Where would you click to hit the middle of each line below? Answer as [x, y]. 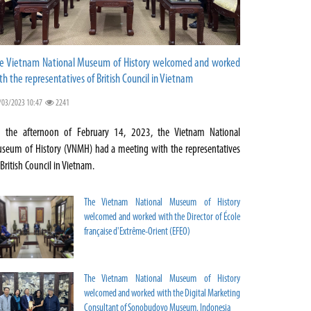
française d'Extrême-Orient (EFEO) [137, 233]
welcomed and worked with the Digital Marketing [162, 294]
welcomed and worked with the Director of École [162, 218]
